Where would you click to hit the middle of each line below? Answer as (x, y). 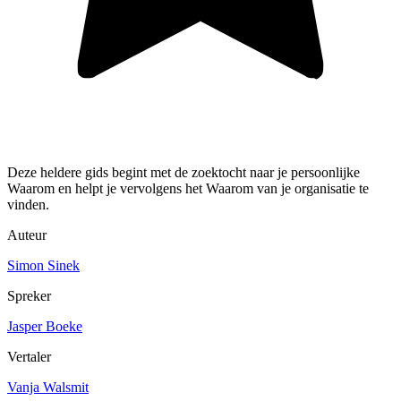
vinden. (28, 204)
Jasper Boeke (45, 326)
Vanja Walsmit (48, 387)
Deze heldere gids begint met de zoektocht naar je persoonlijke (183, 172)
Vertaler (29, 356)
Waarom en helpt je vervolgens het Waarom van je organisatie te (188, 188)
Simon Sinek (43, 265)
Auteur (27, 235)
